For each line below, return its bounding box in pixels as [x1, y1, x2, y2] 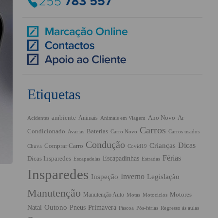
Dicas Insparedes [27, 155, 71, 162]
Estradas [142, 156, 160, 162]
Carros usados [168, 128, 200, 134]
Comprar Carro [44, 142, 83, 149]
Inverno [121, 171, 145, 181]
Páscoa [119, 204, 134, 211]
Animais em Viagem [100, 115, 145, 121]
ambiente [52, 113, 76, 121]
